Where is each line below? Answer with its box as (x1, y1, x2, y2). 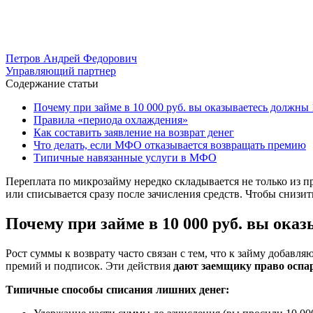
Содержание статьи (6, 77, 99, 89)
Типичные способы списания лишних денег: (6, 283, 229, 296)
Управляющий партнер (6, 64, 116, 77)
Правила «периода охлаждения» (34, 113, 188, 126)
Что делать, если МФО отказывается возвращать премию (34, 138, 306, 151)
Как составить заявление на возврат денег (34, 126, 234, 138)
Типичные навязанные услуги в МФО (34, 151, 217, 163)
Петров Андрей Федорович (6, 52, 137, 64)
